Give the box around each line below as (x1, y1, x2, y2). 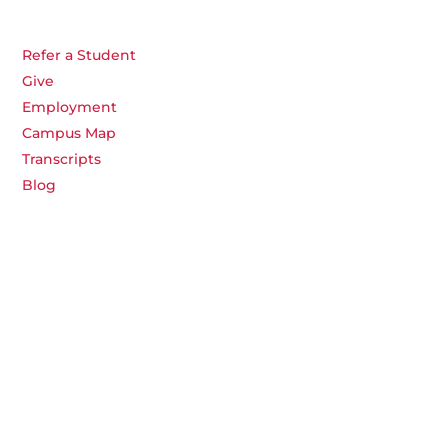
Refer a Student (22, 46, 136, 65)
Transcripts (22, 150, 101, 169)
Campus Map (22, 124, 116, 143)
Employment (22, 98, 117, 117)
